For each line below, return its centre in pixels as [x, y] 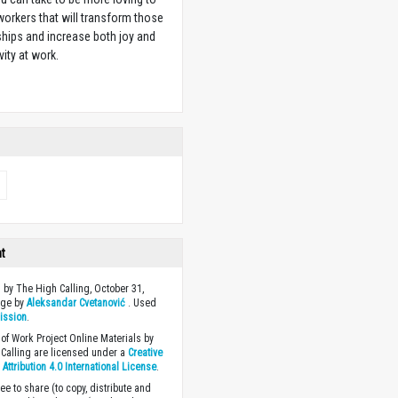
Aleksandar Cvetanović [76, 303]
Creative [146, 353]
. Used [141, 303]
